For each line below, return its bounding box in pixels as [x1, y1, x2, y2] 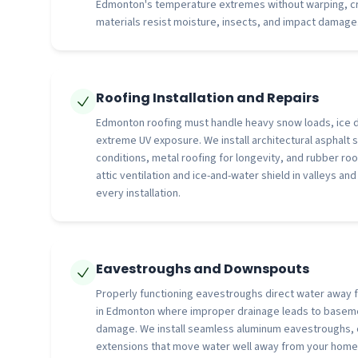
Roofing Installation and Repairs [96, 89, 319, 107]
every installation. [96, 185, 181, 201]
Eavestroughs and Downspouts [96, 260, 309, 278]
